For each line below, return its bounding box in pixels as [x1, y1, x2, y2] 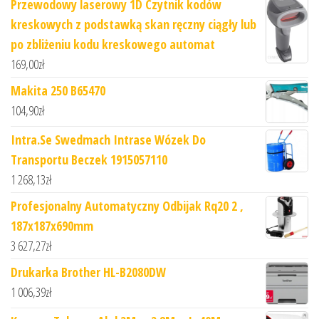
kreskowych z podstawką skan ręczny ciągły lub [11, 16, 256, 33]
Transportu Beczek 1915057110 [11, 151, 167, 169]
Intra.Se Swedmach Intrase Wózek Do [11, 131, 206, 149]
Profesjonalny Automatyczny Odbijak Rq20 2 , [11, 197, 244, 215]
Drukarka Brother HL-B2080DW [11, 263, 166, 281]
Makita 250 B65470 [11, 82, 105, 100]
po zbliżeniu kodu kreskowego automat [11, 36, 215, 53]
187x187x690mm [11, 217, 93, 235]
